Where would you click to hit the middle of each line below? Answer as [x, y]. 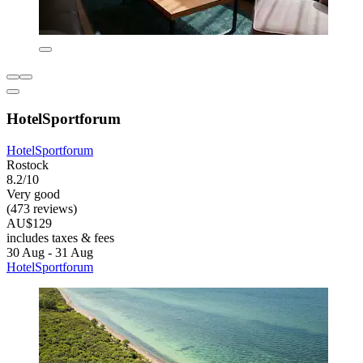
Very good [33, 194]
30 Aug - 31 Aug [50, 252]
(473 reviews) [42, 208]
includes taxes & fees [60, 237]
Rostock [28, 164]
